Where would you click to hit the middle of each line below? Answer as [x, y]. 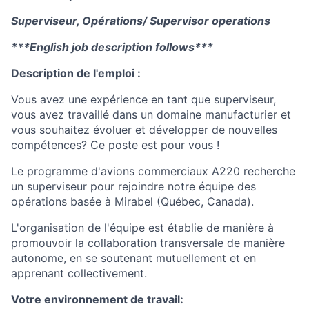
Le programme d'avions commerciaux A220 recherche [153, 171]
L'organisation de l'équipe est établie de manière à [142, 228]
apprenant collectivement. [79, 273]
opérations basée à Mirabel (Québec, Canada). [132, 201]
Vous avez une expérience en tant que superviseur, [143, 99]
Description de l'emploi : [76, 73]
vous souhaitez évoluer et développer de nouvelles [144, 130]
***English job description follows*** [112, 47]
